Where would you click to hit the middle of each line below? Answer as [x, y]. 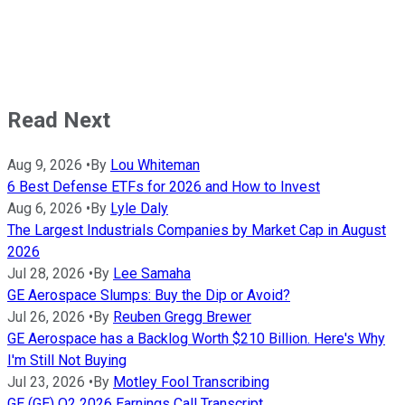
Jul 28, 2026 [46, 274]
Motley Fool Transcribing [191, 382]
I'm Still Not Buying [67, 361]
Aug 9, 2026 [45, 165]
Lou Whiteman [155, 165]
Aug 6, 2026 [45, 209]
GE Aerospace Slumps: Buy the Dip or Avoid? [149, 296]
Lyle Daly [139, 209]
